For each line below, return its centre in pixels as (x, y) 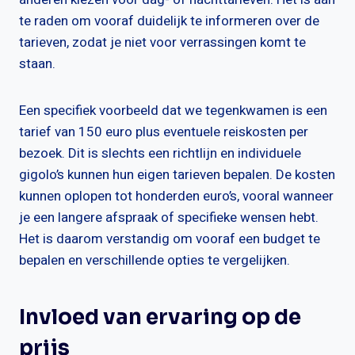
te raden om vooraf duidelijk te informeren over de (169, 21)
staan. (37, 64)
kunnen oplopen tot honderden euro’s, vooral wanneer (176, 197)
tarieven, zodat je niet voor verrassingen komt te (162, 43)
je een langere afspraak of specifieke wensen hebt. (169, 218)
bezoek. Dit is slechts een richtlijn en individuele (160, 154)
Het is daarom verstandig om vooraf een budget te (170, 239)
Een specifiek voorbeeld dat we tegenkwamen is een (173, 111)
